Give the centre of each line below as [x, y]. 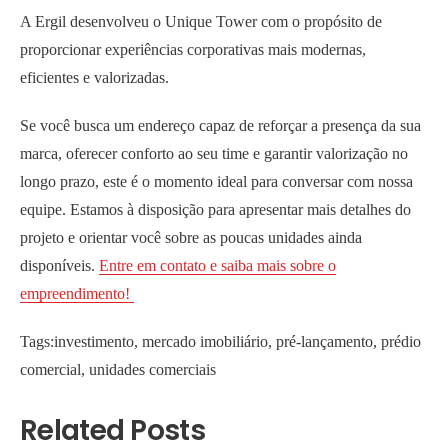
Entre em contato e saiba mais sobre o [217, 266]
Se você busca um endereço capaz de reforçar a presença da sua [220, 126]
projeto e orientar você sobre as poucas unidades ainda [191, 238]
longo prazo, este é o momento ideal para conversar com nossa [216, 182]
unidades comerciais [152, 370]
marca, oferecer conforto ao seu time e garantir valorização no [214, 154]
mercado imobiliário [205, 342]
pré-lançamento [324, 342]
